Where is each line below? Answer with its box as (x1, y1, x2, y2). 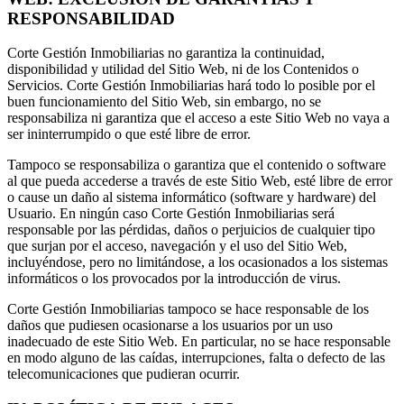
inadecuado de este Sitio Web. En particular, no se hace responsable (7, 334, 390, 350)
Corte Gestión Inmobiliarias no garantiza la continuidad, (7, 45, 325, 61)
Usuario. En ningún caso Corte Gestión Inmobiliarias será (7, 206, 335, 222)
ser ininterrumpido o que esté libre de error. (7, 126, 251, 142)
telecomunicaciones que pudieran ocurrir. (7, 366, 240, 382)
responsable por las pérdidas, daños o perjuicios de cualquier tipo (7, 222, 375, 238)
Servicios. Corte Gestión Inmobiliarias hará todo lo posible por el (7, 78, 375, 94)
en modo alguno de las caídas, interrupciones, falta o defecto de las (7, 350, 385, 366)
